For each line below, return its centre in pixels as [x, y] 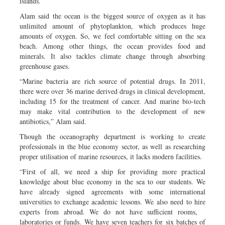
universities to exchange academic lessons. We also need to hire [113, 201]
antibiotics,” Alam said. [53, 121]
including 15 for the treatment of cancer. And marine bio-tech [113, 101]
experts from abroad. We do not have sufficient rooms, [113, 211]
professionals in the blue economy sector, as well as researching [113, 146]
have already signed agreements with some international [113, 191]
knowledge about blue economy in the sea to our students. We [113, 181]
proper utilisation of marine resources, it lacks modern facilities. [111, 156]
